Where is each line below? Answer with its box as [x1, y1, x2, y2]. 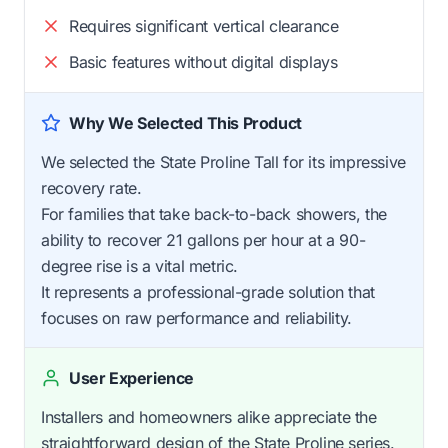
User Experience [69, 368, 194, 389]
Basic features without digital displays [69, 52, 338, 73]
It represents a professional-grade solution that [41, 282, 375, 303]
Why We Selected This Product [69, 113, 302, 134]
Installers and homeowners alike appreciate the [41, 407, 377, 428]
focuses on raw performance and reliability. [41, 308, 352, 329]
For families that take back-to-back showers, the [41, 204, 387, 225]
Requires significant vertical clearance [69, 16, 339, 37]
